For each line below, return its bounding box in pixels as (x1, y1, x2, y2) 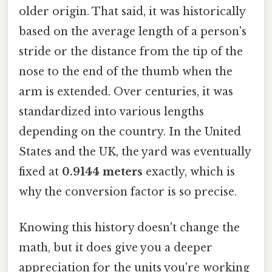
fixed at (19, 165, 62, 178)
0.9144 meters (62, 165, 143, 178)
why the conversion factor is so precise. (19, 185, 237, 199)
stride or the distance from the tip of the (19, 44, 243, 58)
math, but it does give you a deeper (19, 240, 212, 254)
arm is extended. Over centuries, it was (19, 84, 233, 98)
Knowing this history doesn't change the (19, 220, 240, 234)
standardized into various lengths (19, 104, 204, 118)
